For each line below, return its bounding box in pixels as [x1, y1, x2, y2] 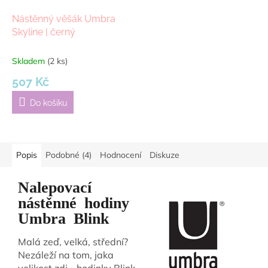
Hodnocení [100, 149, 141, 160]
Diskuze [150, 149, 179, 160]
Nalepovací [18, 178, 92, 194]
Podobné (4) [45, 149, 92, 160]
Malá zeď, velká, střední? [18, 236, 128, 248]
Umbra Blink [18, 209, 109, 225]
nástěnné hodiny [18, 193, 129, 209]
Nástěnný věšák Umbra [12, 13, 115, 25]
